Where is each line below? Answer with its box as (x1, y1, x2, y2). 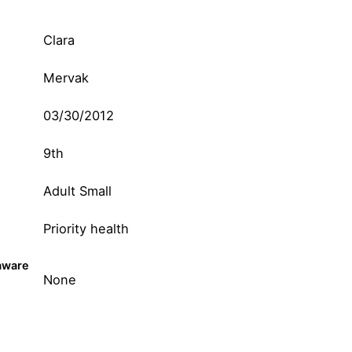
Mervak (43, 70, 90, 86)
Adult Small (43, 183, 112, 200)
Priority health (43, 221, 130, 237)
